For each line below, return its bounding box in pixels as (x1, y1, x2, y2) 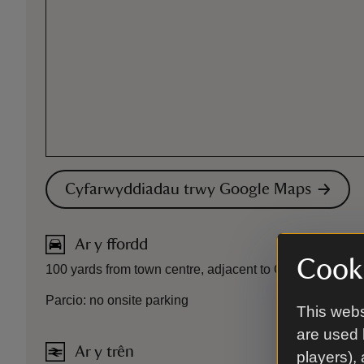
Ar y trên (75, 344, 134, 361)
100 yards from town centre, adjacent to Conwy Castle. (45, 262, 358, 277)
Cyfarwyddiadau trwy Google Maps (65, 181, 311, 198)
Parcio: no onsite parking (45, 293, 188, 308)
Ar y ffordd (75, 236, 148, 253)
